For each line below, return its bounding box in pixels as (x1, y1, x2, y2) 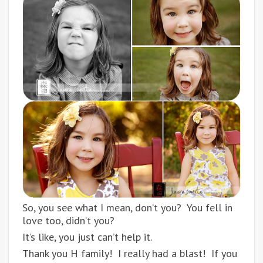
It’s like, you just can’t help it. (22, 230, 152, 244)
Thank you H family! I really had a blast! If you (22, 247, 237, 261)
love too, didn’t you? (22, 214, 114, 228)
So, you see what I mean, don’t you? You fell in (22, 201, 232, 215)
